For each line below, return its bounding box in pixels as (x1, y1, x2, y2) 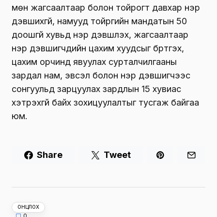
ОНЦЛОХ (17, 204, 39, 210)
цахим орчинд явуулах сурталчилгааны (12, 57, 177, 67)
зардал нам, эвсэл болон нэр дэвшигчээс (12, 70, 190, 81)
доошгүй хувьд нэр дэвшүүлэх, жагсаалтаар (12, 30, 188, 40)
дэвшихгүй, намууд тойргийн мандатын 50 (12, 16, 187, 27)
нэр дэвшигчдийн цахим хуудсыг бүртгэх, (12, 43, 184, 54)
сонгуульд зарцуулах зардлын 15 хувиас (12, 84, 181, 94)
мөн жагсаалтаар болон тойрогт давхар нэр (12, 2, 200, 13)
